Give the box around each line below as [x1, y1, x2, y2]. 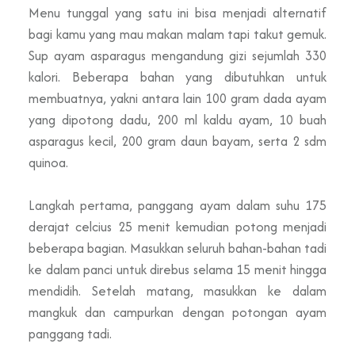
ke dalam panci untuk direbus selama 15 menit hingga [29, 259, 326, 279]
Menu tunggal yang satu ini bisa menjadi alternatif [29, 2, 326, 22]
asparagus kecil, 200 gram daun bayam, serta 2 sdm [29, 131, 326, 151]
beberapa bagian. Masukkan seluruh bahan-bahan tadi [29, 238, 326, 258]
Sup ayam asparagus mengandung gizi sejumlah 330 [29, 45, 326, 65]
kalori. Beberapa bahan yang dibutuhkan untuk [29, 67, 326, 86]
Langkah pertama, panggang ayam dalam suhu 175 [29, 195, 326, 215]
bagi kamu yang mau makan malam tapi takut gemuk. [29, 24, 326, 44]
